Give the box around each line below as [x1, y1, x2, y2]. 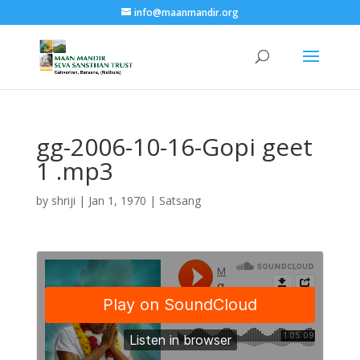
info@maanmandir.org [133, 6, 239, 19]
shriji [51, 193, 76, 208]
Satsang [158, 193, 201, 208]
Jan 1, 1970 [88, 193, 146, 208]
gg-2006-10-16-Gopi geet [35, 130, 313, 163]
